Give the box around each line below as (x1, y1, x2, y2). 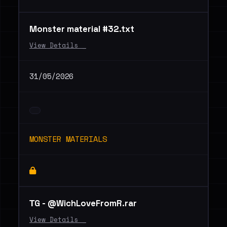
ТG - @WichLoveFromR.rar (29, 198, 137, 209)
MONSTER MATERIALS (29, 133, 107, 144)
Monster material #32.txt (29, 23, 134, 34)
